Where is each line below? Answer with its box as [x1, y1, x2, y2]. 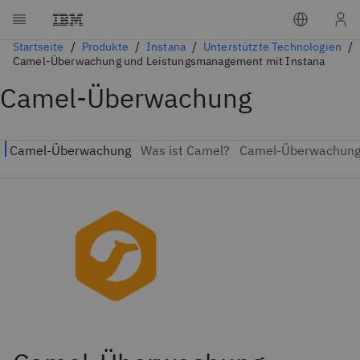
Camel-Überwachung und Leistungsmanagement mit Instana [13, 54, 325, 68]
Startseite [13, 39, 64, 54]
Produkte [81, 39, 129, 54]
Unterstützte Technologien [203, 39, 342, 54]
